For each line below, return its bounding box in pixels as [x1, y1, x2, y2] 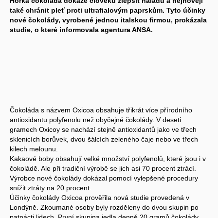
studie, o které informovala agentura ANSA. [10, 25, 153, 34]
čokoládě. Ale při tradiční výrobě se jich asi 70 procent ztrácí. [10, 164, 196, 172]
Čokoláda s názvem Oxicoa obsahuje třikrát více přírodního [10, 106, 192, 114]
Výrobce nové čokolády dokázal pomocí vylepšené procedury [10, 174, 198, 182]
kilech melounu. [10, 145, 58, 153]
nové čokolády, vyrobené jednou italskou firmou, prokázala [10, 16, 207, 24]
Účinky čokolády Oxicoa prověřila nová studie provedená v [10, 193, 189, 201]
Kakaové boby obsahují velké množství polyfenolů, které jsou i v [10, 154, 206, 163]
